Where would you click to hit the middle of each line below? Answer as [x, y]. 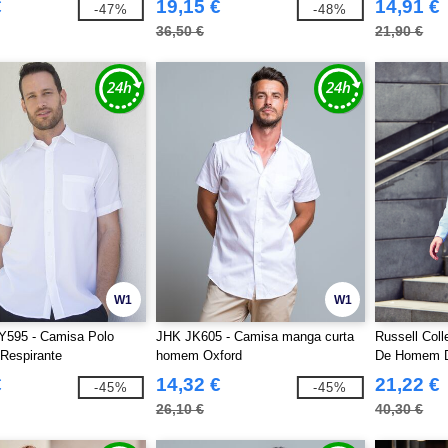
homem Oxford [198, 355]
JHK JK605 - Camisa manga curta [254, 336]
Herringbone [410, 374]
